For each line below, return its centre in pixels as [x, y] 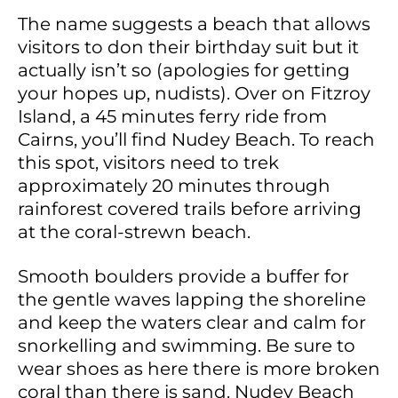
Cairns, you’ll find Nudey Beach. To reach [196, 139]
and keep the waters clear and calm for [192, 322]
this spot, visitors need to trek [148, 162]
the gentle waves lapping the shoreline [192, 299]
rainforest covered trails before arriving [190, 208]
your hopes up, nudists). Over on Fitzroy [194, 93]
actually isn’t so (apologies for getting [184, 70]
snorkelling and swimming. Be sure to [187, 345]
